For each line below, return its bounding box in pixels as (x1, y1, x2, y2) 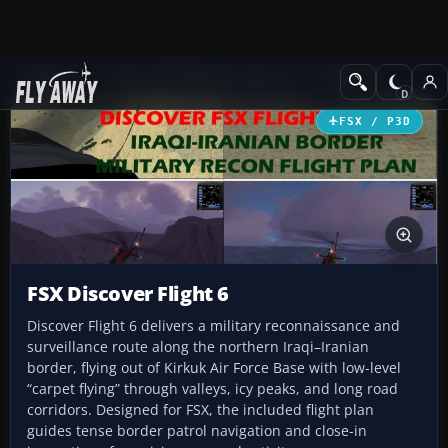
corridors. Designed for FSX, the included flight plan (27, 400, 374, 420)
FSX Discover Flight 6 (27, 280, 229, 308)
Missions (323, 67, 379, 86)
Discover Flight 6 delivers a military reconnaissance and (27, 316, 400, 336)
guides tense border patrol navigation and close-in (27, 421, 367, 441)
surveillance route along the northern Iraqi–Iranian (27, 337, 369, 357)
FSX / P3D (338, 114, 411, 127)
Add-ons (24, 67, 77, 86)
